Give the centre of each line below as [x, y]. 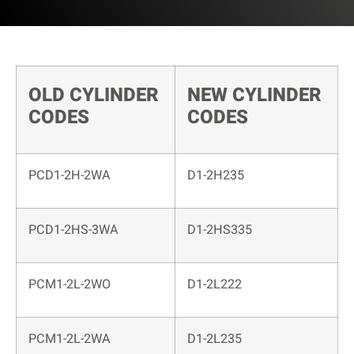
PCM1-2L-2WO [70, 285]
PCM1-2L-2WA [70, 339]
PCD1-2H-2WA [70, 176]
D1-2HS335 [220, 230]
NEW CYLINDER [254, 96]
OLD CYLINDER [94, 96]
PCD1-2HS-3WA [73, 230]
